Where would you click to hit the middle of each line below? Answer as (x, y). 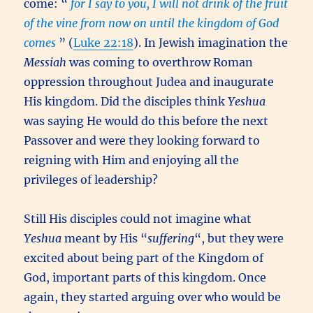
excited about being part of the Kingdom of (144, 257)
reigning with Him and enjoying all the (132, 160)
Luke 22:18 (104, 42)
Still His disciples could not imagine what (138, 218)
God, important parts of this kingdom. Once (145, 277)
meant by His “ (105, 238)
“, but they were (239, 238)
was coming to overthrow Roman (160, 62)
